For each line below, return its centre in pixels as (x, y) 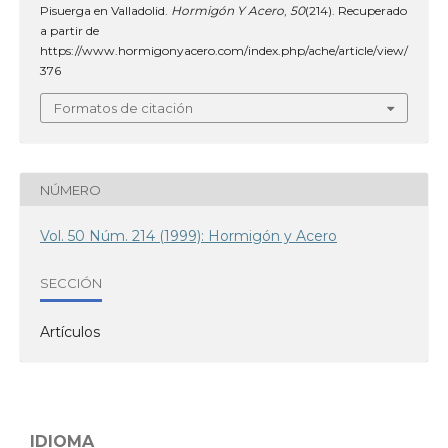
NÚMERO (70, 189)
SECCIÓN (71, 282)
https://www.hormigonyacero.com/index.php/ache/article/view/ (224, 50)
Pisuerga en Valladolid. (105, 10)
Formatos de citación (123, 108)
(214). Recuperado (356, 10)
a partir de (69, 30)
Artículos (70, 332)
